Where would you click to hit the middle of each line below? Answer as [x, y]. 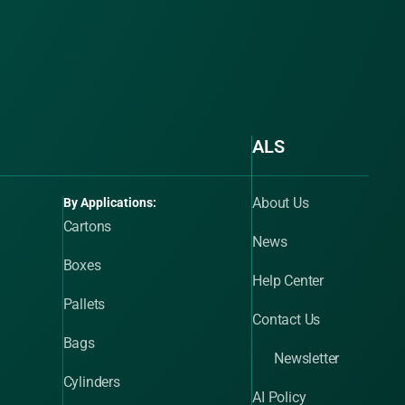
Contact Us [287, 320]
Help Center [288, 281]
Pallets [84, 304]
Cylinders [91, 382]
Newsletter [307, 358]
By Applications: [109, 202]
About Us [281, 203]
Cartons [87, 226]
